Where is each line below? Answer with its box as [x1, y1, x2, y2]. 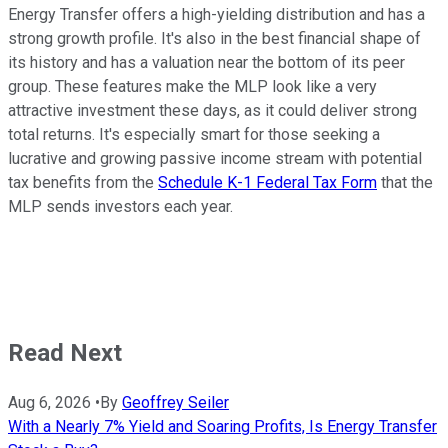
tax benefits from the [8, 173, 158, 193]
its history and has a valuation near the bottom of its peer [8, 53, 405, 73]
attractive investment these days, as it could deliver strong [8, 101, 417, 121]
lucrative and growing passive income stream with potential [8, 149, 422, 169]
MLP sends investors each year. [8, 197, 233, 217]
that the [377, 173, 433, 193]
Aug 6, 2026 [8, 393, 91, 413]
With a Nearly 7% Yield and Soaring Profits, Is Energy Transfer [8, 417, 437, 437]
